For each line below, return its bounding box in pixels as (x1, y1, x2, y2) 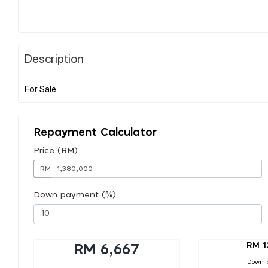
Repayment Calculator (33, 127, 157, 138)
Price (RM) (33, 146, 78, 155)
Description (25, 50, 84, 66)
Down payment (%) (33, 190, 116, 199)
